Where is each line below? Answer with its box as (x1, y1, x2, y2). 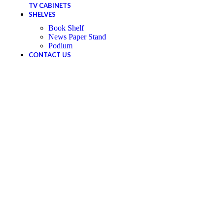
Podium (48, 41, 73, 50)
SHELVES (29, 10, 56, 18)
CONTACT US (29, 51, 71, 59)
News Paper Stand (48, 33, 106, 41)
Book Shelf (48, 24, 84, 32)
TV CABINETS (29, 1, 71, 9)
